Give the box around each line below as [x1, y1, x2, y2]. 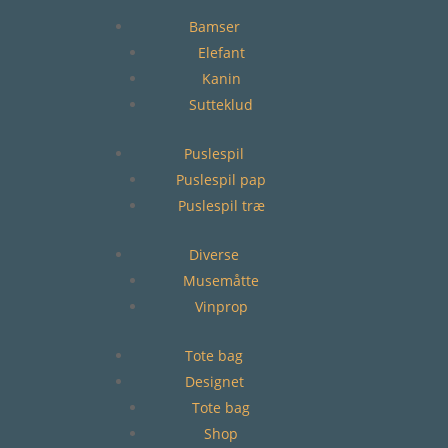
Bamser [188, 17, 240, 37]
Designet [184, 372, 244, 392]
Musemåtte [183, 271, 259, 291]
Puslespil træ [177, 196, 265, 216]
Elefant [197, 43, 245, 63]
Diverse [189, 245, 239, 265]
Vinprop [194, 297, 248, 317]
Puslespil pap [176, 170, 266, 190]
